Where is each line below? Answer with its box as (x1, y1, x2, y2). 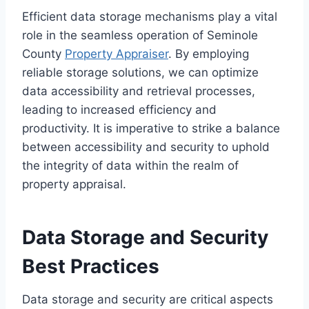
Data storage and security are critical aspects (22, 292, 273, 307)
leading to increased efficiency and (22, 103, 217, 117)
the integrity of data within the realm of (22, 159, 239, 173)
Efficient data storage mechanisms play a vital (22, 10, 277, 24)
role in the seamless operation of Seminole (22, 28, 258, 43)
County (22, 47, 65, 61)
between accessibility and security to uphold (22, 140, 270, 154)
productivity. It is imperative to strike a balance (22, 121, 280, 136)
